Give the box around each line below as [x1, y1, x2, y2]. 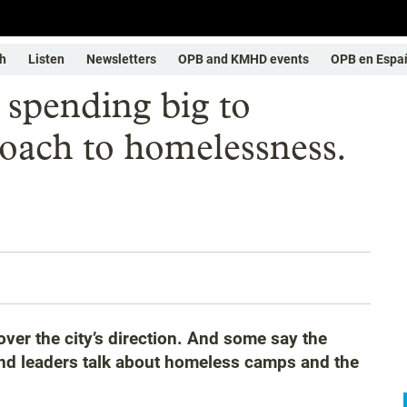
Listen [28, 52, 65, 66]
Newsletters [86, 52, 156, 66]
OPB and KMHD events [178, 52, 309, 66]
